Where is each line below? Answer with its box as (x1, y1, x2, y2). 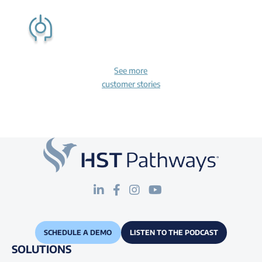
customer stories (101, 78, 160, 89)
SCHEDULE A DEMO (44, 227, 112, 237)
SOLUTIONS (12, 242, 71, 256)
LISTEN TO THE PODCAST (129, 227, 218, 237)
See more (114, 65, 148, 75)
